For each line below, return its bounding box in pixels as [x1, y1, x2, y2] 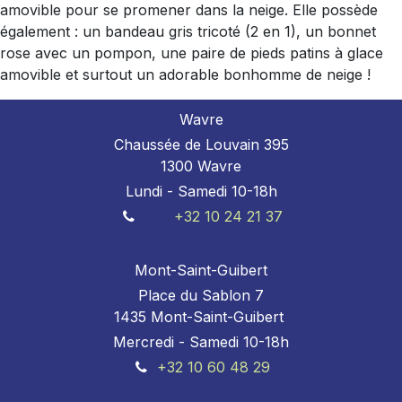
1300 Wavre [161, 157, 241, 175]
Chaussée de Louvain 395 [113, 135, 289, 153]
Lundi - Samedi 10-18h [125, 182, 277, 200]
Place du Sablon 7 [138, 286, 264, 304]
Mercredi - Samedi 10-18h [113, 333, 289, 351]
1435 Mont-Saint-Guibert [114, 308, 288, 326]
